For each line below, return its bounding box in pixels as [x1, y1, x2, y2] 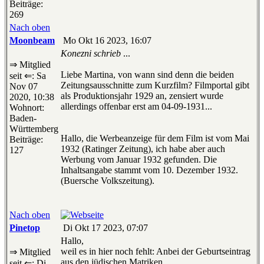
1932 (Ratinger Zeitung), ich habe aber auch [61, 144, 225, 154]
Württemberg [9, 124, 58, 134]
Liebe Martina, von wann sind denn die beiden [61, 70, 234, 80]
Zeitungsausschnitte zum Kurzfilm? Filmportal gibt [61, 80, 249, 91]
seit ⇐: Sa [9, 71, 46, 81]
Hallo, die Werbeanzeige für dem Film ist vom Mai [61, 133, 249, 144]
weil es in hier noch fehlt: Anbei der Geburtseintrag [61, 246, 250, 257]
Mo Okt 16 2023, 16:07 [61, 35, 151, 46]
